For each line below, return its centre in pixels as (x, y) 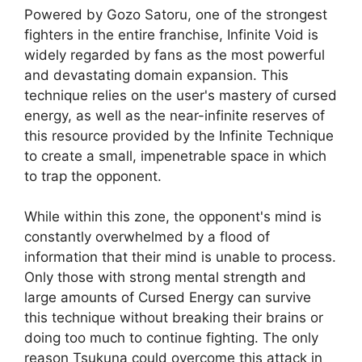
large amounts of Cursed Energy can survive (168, 298)
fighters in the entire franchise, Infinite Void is (171, 34)
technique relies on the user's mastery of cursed (181, 95)
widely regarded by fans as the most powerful (175, 55)
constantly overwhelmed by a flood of (147, 237)
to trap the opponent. (93, 176)
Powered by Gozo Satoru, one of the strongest (176, 14)
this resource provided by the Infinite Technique (179, 135)
